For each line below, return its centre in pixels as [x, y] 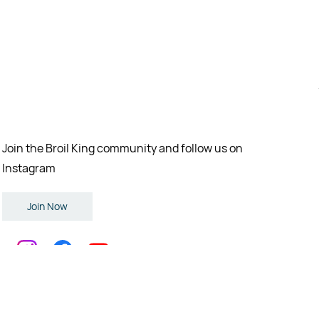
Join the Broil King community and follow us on [123, 148]
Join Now [48, 206]
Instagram [29, 168]
